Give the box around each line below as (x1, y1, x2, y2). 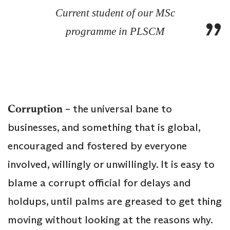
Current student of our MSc (55, 7, 175, 20)
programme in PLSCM (65, 25, 165, 38)
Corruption (8, 102, 63, 116)
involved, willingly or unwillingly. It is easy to (8, 158, 215, 171)
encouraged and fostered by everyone (8, 139, 187, 153)
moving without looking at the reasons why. (8, 213, 213, 227)
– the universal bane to (63, 102, 172, 116)
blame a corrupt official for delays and (8, 176, 191, 190)
